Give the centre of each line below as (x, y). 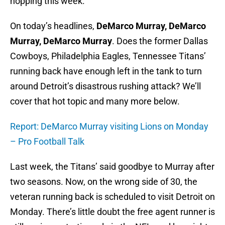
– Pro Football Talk (47, 142)
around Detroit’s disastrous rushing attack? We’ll (105, 86)
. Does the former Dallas (160, 41)
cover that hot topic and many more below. (95, 101)
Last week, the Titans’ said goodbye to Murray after (112, 167)
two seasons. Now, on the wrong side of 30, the (104, 182)
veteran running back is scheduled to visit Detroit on (113, 197)
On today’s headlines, (53, 26)
